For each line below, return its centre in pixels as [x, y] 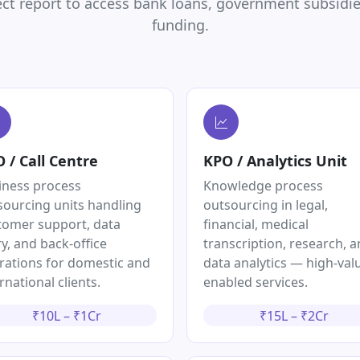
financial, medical [256, 225]
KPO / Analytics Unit [275, 161]
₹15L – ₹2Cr [294, 315]
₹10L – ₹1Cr [66, 315]
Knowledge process [263, 186]
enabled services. [256, 282]
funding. [180, 25]
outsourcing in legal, [266, 205]
